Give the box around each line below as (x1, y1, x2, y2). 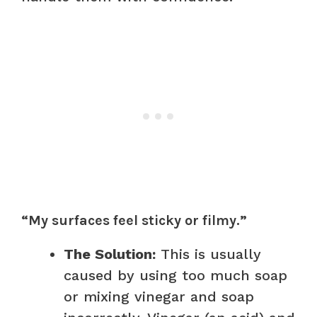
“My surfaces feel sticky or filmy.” (21, 212, 247, 229)
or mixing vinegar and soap (64, 287, 254, 305)
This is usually (156, 245, 261, 263)
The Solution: (64, 245, 156, 263)
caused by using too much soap (64, 266, 287, 284)
